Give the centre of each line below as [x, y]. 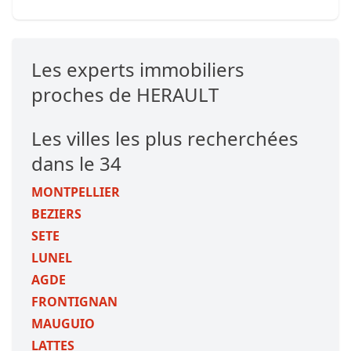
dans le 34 [76, 163]
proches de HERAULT [125, 94]
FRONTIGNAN [74, 302]
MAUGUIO [63, 324]
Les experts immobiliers [138, 69]
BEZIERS [56, 214]
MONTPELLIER [76, 192]
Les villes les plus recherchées [165, 138]
